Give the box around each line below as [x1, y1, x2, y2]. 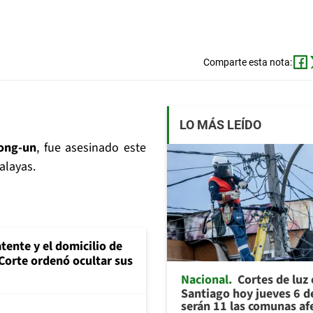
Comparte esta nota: [203, 57, 292, 68]
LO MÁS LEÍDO [180, 117, 261, 133]
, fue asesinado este [36, 139, 146, 157]
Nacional [181, 270, 228, 289]
